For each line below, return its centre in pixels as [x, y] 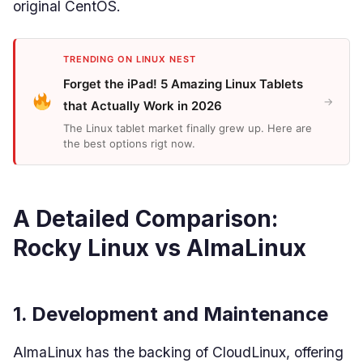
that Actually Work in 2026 [143, 106]
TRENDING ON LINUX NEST [130, 59]
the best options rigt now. [130, 143]
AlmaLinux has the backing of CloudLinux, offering [178, 352]
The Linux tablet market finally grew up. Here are [188, 128]
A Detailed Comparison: [145, 219]
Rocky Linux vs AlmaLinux [160, 248]
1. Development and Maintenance [171, 314]
